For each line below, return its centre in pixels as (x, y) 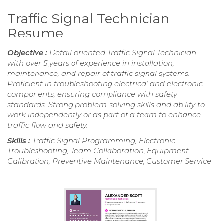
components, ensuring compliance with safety (92, 94)
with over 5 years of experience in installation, (91, 63)
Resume (35, 33)
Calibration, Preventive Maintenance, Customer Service (109, 161)
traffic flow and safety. (48, 125)
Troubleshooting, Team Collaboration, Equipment (98, 150)
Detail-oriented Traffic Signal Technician (123, 52)
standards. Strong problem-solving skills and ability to (106, 104)
